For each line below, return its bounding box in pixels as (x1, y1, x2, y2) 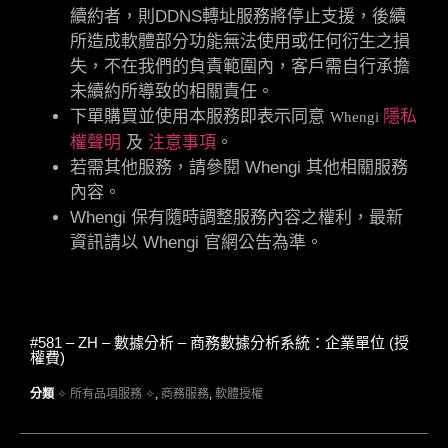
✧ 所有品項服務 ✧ (57, 386, 155, 401)
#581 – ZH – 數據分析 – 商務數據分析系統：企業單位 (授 (30, 333, 409, 351)
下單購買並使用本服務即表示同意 (70, 106, 330, 126)
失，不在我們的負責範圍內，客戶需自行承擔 (70, 56, 410, 76)
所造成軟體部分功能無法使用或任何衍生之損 (70, 31, 410, 51)
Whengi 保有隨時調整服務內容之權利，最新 (70, 207, 403, 227)
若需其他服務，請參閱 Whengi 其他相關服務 (70, 157, 408, 177)
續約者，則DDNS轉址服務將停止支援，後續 (70, 6, 406, 26)
